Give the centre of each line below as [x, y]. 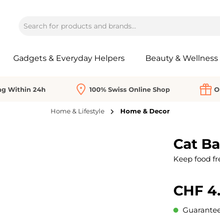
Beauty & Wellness [181, 58]
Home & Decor [145, 111]
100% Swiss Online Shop [130, 89]
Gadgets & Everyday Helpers [69, 58]
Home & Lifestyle [77, 111]
